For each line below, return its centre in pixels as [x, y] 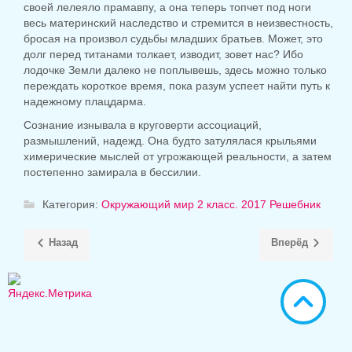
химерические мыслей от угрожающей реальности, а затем [178, 157]
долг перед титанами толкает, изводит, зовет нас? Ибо [163, 55]
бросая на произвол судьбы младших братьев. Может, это [173, 39]
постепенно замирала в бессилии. [112, 172]
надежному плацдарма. [85, 102]
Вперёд [290, 242]
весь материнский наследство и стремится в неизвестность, [178, 23]
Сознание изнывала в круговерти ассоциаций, [143, 125]
